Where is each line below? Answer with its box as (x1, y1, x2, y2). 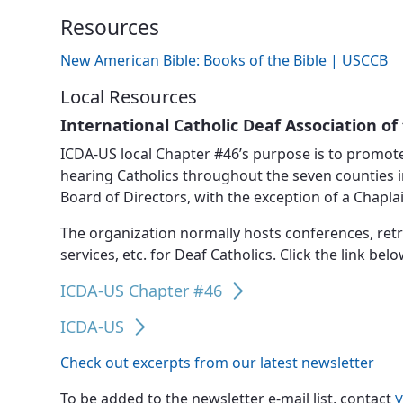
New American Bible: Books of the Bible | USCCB (60, 49, 389, 70)
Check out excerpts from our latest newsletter (60, 352, 375, 372)
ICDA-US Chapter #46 (60, 279, 223, 301)
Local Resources (60, 83, 198, 109)
